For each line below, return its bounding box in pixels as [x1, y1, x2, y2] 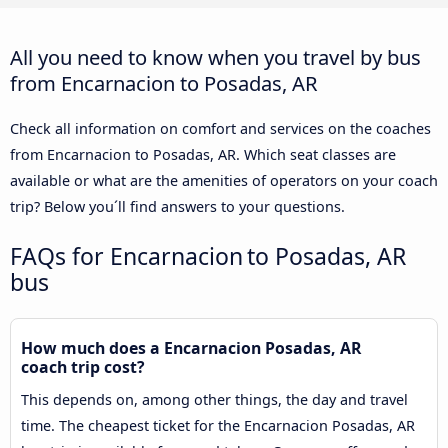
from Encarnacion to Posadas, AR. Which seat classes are [10, 145, 396, 165]
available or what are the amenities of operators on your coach [10, 171, 438, 191]
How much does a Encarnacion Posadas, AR [21, 337, 361, 360]
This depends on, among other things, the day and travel [21, 390, 408, 410]
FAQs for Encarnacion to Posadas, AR [10, 240, 406, 273]
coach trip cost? [21, 356, 145, 379]
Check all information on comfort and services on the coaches [10, 119, 431, 139]
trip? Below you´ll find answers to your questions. [10, 197, 345, 217]
